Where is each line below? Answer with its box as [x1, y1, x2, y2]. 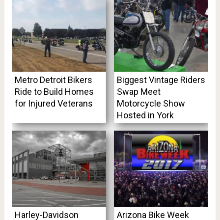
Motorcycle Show [116, 98, 185, 109]
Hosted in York [116, 110, 174, 120]
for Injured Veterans [14, 98, 93, 109]
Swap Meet [116, 86, 161, 97]
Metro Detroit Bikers [14, 74, 92, 85]
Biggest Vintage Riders [116, 74, 205, 85]
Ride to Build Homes [14, 86, 94, 97]
